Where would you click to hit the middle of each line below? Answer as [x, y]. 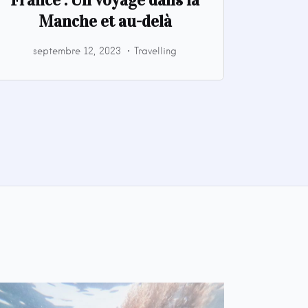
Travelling [156, 51]
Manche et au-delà [105, 21]
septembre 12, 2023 [77, 51]
